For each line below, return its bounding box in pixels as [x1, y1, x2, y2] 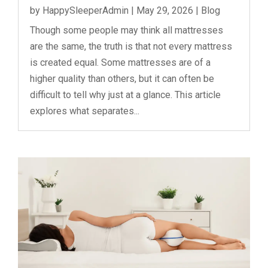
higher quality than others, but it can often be [30, 72, 214, 84]
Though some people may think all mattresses [30, 24, 223, 36]
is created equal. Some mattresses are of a [30, 56, 211, 68]
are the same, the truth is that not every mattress [30, 40, 232, 52]
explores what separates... [30, 105, 139, 117]
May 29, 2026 [136, 4, 193, 16]
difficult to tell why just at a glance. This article [30, 89, 221, 100]
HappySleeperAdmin [42, 4, 129, 16]
